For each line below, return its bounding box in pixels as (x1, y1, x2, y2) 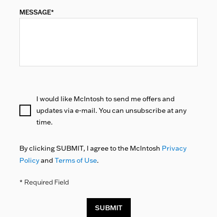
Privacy (162, 144, 186, 153)
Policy (19, 156, 39, 165)
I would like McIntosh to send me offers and (36, 94, 175, 103)
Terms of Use (55, 156, 97, 165)
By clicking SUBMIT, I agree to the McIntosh (19, 144, 162, 153)
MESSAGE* (19, 8, 54, 16)
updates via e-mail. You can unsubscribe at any (36, 106, 186, 115)
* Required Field (19, 178, 69, 186)
